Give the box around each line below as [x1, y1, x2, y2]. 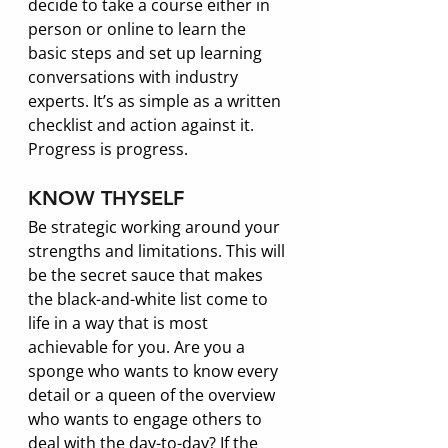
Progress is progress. [28, 137, 192, 160]
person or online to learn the [28, 17, 250, 40]
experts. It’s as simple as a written [28, 89, 285, 112]
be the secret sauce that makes [28, 263, 267, 286]
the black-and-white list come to [28, 287, 272, 310]
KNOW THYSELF [28, 185, 184, 210]
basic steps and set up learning [28, 41, 266, 64]
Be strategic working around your [28, 215, 284, 238]
